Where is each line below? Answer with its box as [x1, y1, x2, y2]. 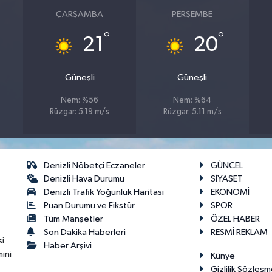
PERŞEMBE [172, 10, 213, 19]
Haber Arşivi [44, 241, 92, 251]
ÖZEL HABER [210, 214, 260, 224]
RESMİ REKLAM [210, 228, 268, 237]
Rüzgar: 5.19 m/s [50, 108, 110, 117]
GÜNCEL [210, 161, 243, 171]
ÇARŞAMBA [56, 10, 104, 19]
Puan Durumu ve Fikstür [44, 201, 135, 211]
